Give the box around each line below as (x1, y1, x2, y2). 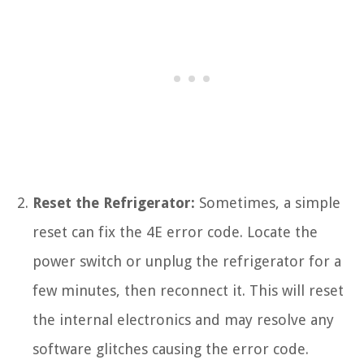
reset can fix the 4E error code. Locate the (32, 223, 318, 240)
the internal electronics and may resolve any (32, 310, 334, 328)
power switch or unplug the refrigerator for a (32, 252, 341, 270)
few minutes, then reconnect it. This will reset (32, 281, 344, 299)
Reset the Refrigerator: (32, 193, 195, 211)
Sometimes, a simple (195, 193, 340, 211)
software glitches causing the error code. (32, 340, 309, 357)
